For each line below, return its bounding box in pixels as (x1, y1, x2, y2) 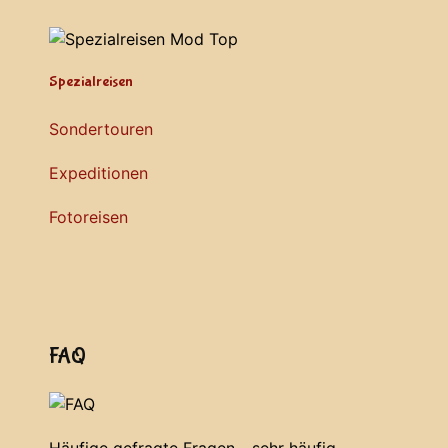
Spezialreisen (49, 71, 133, 91)
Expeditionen (49, 162, 148, 183)
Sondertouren (49, 118, 153, 139)
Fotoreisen (49, 206, 128, 227)
